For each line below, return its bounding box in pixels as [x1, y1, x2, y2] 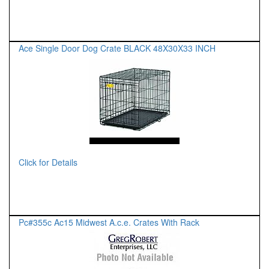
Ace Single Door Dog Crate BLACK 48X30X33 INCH [19, 42, 216, 54]
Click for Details [19, 156, 77, 168]
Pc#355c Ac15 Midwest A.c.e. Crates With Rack [19, 216, 199, 228]
